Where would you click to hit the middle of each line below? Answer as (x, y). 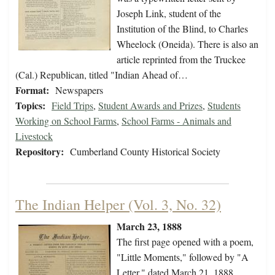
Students (224, 106)
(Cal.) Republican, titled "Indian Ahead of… (102, 75)
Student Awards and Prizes (150, 106)
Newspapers (79, 90)
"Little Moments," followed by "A (183, 257)
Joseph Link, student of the (169, 14)
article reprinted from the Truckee (181, 60)
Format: (32, 90)
